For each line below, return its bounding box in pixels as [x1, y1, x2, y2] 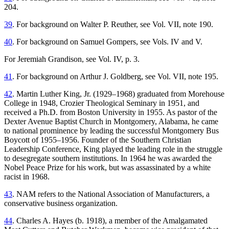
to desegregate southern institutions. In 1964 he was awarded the [4, 154, 212, 163]
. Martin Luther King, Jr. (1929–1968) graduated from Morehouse [12, 89, 224, 99]
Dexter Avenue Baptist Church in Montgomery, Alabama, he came [4, 117, 218, 126]
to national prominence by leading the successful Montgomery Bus [4, 126, 219, 135]
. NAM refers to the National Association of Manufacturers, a [12, 190, 210, 199]
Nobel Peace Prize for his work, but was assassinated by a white [4, 163, 211, 172]
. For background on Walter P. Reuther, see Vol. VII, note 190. [12, 20, 213, 29]
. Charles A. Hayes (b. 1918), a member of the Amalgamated [12, 216, 208, 225]
